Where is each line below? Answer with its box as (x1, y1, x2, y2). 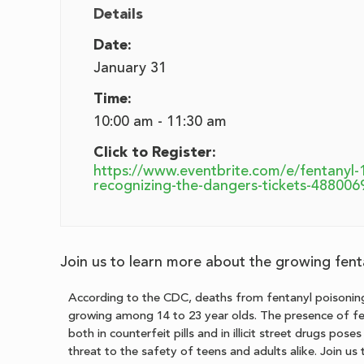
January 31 (93, 60, 167, 76)
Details (93, 6, 144, 22)
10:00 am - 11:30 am (93, 114, 227, 129)
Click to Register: (93, 145, 217, 160)
